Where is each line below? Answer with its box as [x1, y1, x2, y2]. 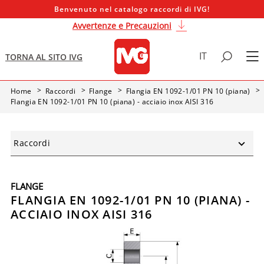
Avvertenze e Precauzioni [72, 20, 171, 31]
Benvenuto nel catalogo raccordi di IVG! [54, 4, 210, 14]
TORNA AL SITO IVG [5, 51, 82, 62]
